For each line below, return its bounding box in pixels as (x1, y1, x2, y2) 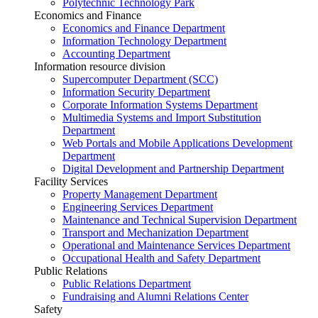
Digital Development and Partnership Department (62, 162, 284, 175)
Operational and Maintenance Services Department (62, 238, 290, 251)
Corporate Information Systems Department (62, 98, 258, 111)
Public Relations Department (62, 277, 191, 290)
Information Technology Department (62, 34, 226, 47)
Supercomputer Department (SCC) (62, 72, 218, 85)
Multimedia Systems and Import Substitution (62, 111, 261, 124)
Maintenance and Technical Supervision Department (62, 213, 297, 226)
